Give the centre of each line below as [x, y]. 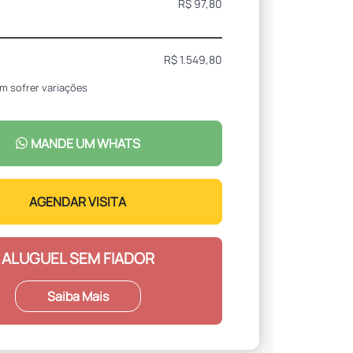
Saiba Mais [78, 297]
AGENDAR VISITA [78, 202]
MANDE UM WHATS [85, 143]
